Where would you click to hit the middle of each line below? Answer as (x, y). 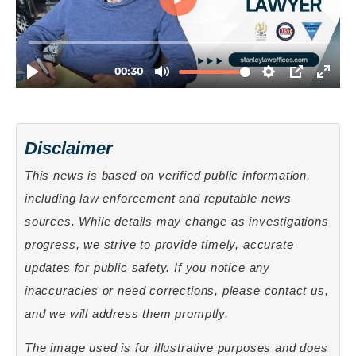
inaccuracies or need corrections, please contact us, (177, 290)
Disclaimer (69, 148)
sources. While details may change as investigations (177, 221)
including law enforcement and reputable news (158, 198)
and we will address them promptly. (127, 313)
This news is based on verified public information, (168, 175)
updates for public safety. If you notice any (147, 267)
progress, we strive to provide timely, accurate (159, 244)
